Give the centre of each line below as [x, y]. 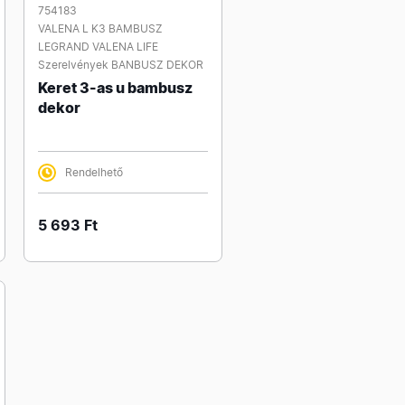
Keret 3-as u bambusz [115, 88]
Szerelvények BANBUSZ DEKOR [121, 65]
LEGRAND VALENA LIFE [98, 47]
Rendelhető [94, 172]
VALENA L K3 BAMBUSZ [100, 28]
